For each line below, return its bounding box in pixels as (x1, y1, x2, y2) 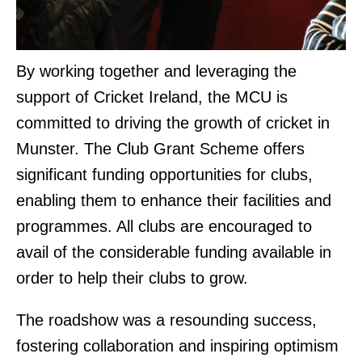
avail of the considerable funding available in (16, 242, 331, 261)
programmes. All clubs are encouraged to (16, 217, 312, 235)
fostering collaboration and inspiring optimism (16, 336, 339, 355)
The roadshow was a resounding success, (16, 310, 317, 329)
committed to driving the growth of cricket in (16, 113, 330, 132)
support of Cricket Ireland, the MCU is (16, 87, 288, 106)
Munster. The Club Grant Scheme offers (16, 139, 305, 158)
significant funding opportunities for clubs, (16, 165, 313, 183)
